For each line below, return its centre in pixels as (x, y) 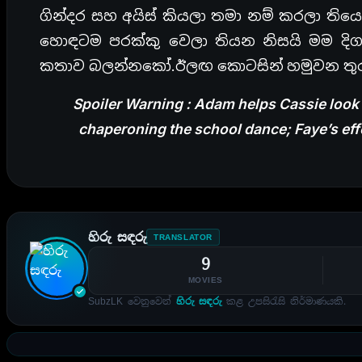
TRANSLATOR (183, 238)
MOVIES (205, 280)
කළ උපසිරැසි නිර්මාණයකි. (284, 301)
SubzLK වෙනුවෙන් (132, 301)
